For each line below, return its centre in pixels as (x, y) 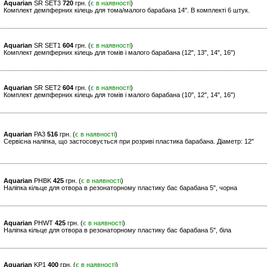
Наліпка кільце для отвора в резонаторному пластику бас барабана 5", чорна (120, 188)
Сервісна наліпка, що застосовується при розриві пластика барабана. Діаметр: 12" (129, 142)
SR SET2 (47, 88)
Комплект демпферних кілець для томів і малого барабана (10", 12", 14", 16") (119, 95)
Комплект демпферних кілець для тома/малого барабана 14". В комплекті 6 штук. (127, 10)
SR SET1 (47, 46)
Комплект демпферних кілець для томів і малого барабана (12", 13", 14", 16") (119, 53)
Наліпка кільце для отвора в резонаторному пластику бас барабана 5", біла (117, 230)
